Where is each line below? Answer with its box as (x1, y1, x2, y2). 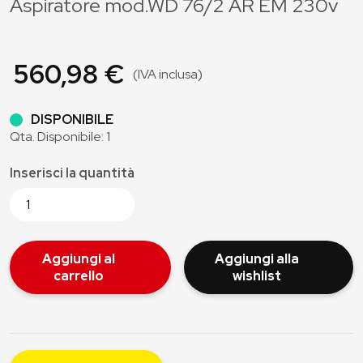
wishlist (232, 267, 281, 284)
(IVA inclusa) (133, 66, 203, 83)
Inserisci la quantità (10, 164, 135, 181)
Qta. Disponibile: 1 (10, 128, 110, 145)
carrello (53, 267, 104, 284)
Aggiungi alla (214, 250, 299, 267)
